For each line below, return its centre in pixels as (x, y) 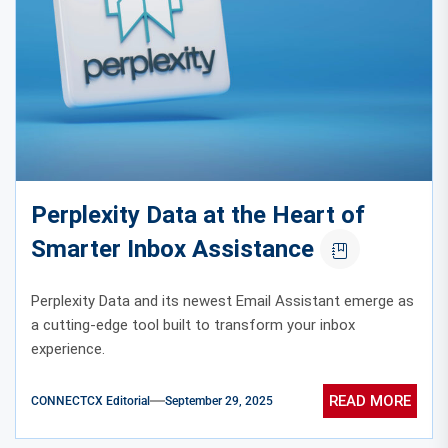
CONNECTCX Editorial (90, 400)
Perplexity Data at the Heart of (198, 215)
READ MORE (370, 400)
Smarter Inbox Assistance (172, 249)
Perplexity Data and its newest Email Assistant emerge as (222, 301)
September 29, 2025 (219, 400)
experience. (68, 349)
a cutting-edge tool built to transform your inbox (193, 325)
